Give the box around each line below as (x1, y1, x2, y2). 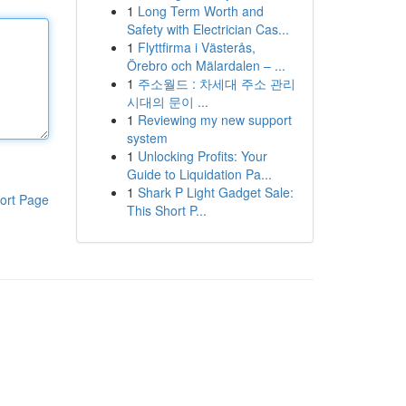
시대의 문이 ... (126, 92, 208, 111)
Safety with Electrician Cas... (126, 20, 289, 38)
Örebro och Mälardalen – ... (126, 56, 285, 74)
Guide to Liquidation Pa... (126, 165, 272, 183)
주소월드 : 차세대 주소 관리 (137, 74, 295, 92)
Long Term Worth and (137, 2, 264, 20)
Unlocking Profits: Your (137, 147, 267, 165)
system (126, 129, 168, 147)
